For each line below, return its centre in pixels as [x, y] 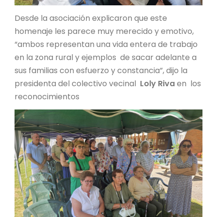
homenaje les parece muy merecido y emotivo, [104, 31]
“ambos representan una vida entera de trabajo [106, 44]
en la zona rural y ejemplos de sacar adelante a [106, 57]
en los [188, 83]
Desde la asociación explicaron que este [91, 18]
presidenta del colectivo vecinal [77, 83]
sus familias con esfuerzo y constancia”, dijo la [103, 70]
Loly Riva [157, 83]
